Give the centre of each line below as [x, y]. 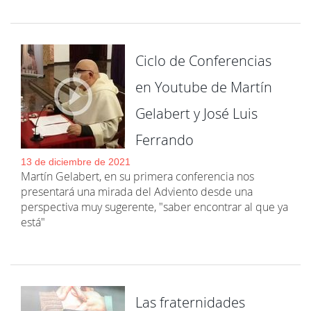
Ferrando [165, 140]
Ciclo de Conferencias [203, 61]
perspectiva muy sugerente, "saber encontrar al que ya [154, 207]
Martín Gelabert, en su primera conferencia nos [137, 176]
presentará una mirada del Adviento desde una [137, 192]
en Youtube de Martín [204, 87]
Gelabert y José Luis [196, 114]
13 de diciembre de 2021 [76, 162]
